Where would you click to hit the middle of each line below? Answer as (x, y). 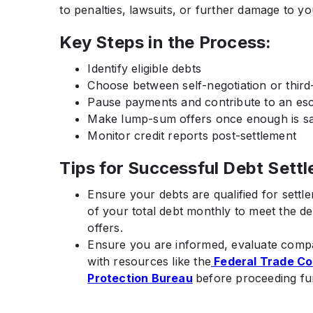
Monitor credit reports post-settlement (192, 135)
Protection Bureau (140, 278)
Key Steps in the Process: (166, 42)
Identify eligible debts (144, 68)
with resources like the (149, 261)
